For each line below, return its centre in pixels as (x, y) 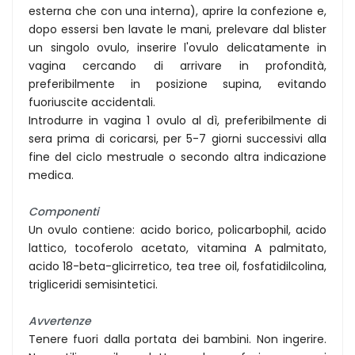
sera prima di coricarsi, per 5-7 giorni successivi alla (177, 138)
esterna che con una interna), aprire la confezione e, (177, 11)
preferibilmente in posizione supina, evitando (177, 84)
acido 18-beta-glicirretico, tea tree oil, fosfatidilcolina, (177, 266)
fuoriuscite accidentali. (92, 102)
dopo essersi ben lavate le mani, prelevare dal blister (177, 29)
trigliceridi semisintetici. (93, 284)
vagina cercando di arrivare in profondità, (177, 65)
